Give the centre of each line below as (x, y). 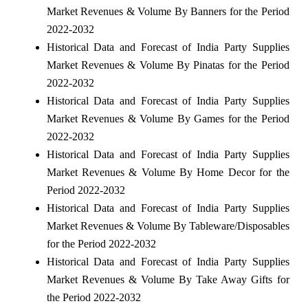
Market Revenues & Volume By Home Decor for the (168, 172)
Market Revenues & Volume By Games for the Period (168, 118)
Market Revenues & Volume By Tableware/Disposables (168, 225)
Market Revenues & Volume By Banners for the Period (168, 11)
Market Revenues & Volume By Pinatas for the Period (168, 65)
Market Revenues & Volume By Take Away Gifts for (168, 279)
